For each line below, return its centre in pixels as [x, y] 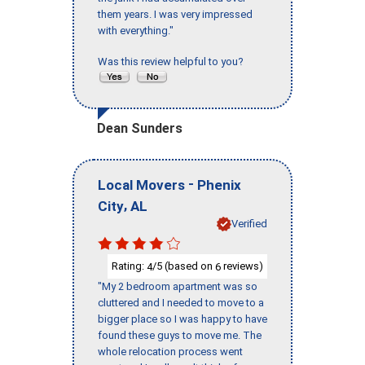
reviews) [242, 266]
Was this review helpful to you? [173, 62]
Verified [249, 223]
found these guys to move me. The [180, 336]
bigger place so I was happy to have [182, 319]
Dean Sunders [140, 129]
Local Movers [141, 185]
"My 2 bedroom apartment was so [178, 287]
